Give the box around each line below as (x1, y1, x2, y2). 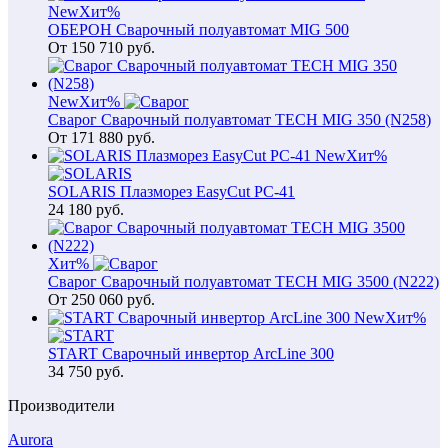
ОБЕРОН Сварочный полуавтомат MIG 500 (48, 20, 349, 38)
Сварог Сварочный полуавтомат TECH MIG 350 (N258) (48, 110, 431, 128)
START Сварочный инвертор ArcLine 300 (48, 344, 334, 362)
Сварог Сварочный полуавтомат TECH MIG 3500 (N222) (48, 272, 439, 290)
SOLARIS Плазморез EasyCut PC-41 (48, 182, 295, 200)
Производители (8, 396, 115, 414)
